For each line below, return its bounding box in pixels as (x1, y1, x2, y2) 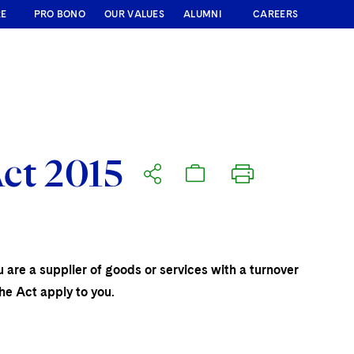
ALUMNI (183, 9, 222, 20)
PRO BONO (33, 9, 85, 20)
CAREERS (253, 9, 299, 20)
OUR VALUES (104, 9, 164, 20)
